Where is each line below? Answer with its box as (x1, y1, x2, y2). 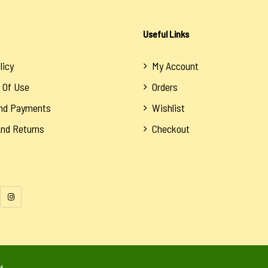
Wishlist (152, 101, 185, 115)
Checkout (152, 122, 190, 136)
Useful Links (143, 28, 189, 40)
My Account (152, 59, 199, 73)
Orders (152, 80, 178, 94)
